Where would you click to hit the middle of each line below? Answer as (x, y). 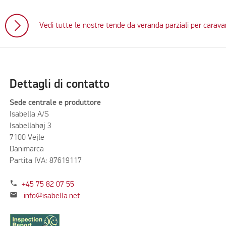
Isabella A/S (29, 114)
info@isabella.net (52, 196)
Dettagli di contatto (59, 85)
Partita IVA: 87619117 (45, 161)
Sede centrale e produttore (55, 103)
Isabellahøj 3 (30, 126)
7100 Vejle (27, 137)
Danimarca (26, 149)
